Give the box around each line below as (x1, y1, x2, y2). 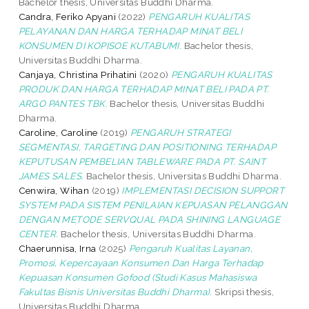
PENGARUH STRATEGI (130, 126, 231, 138)
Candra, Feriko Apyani (18, 10, 117, 22)
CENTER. (18, 228, 59, 239)
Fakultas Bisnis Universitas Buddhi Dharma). (18, 286, 212, 297)
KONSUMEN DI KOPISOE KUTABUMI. (18, 39, 182, 51)
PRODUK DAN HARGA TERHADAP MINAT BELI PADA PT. (18, 83, 270, 94)
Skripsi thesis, (212, 286, 275, 297)
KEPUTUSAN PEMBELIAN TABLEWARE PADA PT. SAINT (18, 155, 266, 167)
